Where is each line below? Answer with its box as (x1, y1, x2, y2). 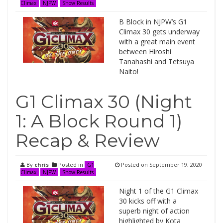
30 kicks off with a (118, 196, 177, 206)
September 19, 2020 (149, 161, 202, 168)
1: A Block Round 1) (15, 110, 182, 132)
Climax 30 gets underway (118, 27, 200, 36)
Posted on (119, 161, 149, 168)
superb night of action (118, 206, 190, 216)
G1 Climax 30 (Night (15, 91, 192, 112)
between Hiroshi (118, 47, 171, 56)
